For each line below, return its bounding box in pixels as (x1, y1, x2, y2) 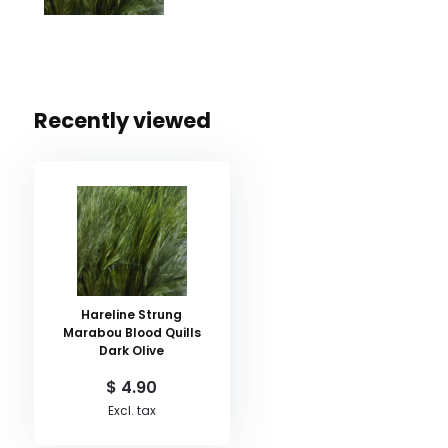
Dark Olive (99, 341, 165, 359)
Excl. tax (107, 401, 156, 419)
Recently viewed (33, 105, 211, 135)
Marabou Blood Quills (62, 323, 201, 341)
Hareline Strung (81, 305, 183, 323)
